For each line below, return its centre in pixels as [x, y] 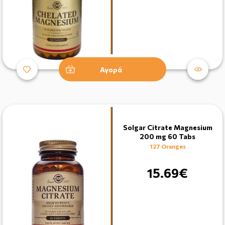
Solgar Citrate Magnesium [167, 128]
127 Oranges [167, 146]
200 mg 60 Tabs [167, 137]
